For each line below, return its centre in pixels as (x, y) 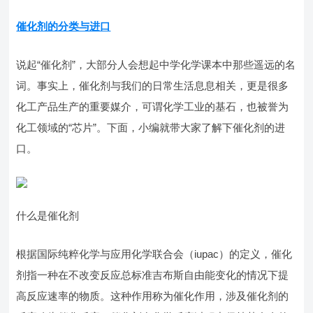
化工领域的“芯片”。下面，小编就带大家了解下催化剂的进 (151, 128)
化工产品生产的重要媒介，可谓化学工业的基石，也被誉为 (153, 107)
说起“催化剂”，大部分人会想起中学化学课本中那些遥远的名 (156, 65)
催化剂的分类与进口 (64, 26)
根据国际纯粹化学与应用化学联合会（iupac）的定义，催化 (154, 254)
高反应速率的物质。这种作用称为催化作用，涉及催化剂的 (153, 296)
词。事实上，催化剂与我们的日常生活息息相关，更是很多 (153, 86)
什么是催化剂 (48, 216)
